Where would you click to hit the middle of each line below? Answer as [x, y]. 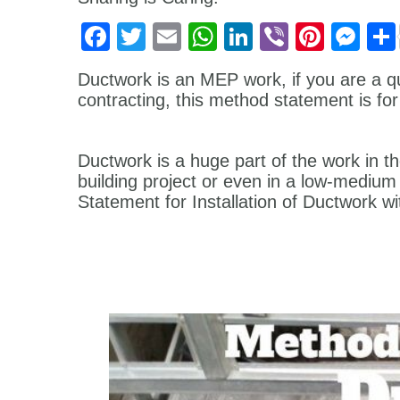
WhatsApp [283, 37]
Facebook [173, 37]
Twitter [188, 37]
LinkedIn [307, 37]
